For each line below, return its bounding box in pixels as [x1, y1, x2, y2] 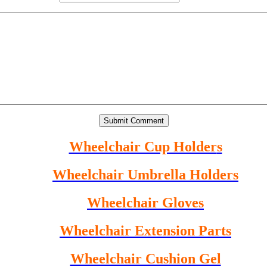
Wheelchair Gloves [87, 194, 204, 210]
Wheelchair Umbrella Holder [52, 166, 233, 182]
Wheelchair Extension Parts [60, 222, 231, 238]
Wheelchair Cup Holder [69, 139, 217, 155]
